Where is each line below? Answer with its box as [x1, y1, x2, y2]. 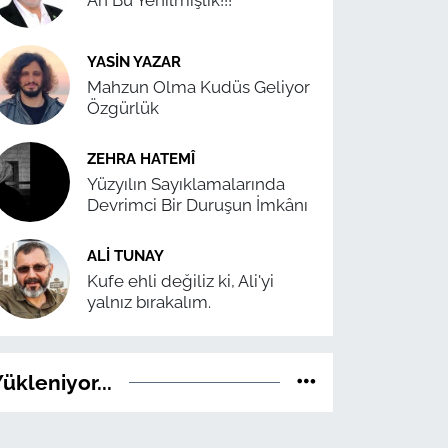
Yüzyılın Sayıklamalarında [87, 173, 286, 194]
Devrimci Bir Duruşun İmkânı [87, 194, 309, 215]
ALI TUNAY [87, 246, 165, 264]
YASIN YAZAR [87, 52, 182, 70]
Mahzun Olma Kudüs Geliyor [87, 76, 311, 97]
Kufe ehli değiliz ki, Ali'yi [87, 270, 275, 291]
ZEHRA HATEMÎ [87, 149, 196, 167]
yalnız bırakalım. [87, 291, 212, 312]
